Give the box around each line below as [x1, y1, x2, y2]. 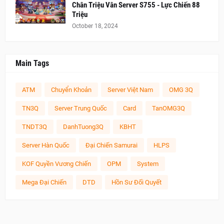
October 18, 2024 [72, 22, 118, 29]
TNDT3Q [22, 122, 47, 130]
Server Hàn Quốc [22, 141, 69, 149]
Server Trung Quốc [54, 104, 107, 112]
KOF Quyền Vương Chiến [22, 159, 91, 167]
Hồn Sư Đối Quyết [111, 178, 161, 186]
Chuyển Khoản [51, 85, 91, 93]
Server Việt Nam [107, 85, 153, 93]
